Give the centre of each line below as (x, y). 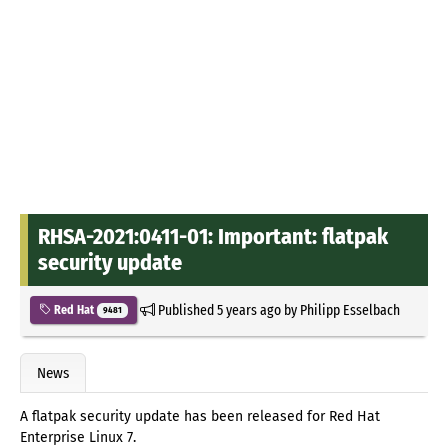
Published (185, 309)
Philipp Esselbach (349, 309)
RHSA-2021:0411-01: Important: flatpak (213, 236)
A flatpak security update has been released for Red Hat (200, 417)
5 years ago (248, 309)
